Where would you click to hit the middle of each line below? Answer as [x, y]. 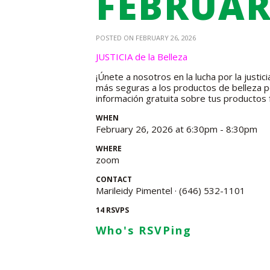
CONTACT [114, 179]
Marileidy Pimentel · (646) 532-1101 [171, 190]
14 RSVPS [112, 210]
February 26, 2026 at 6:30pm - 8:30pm [177, 129]
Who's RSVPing [144, 230]
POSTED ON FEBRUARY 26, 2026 [146, 38]
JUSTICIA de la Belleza [142, 57]
